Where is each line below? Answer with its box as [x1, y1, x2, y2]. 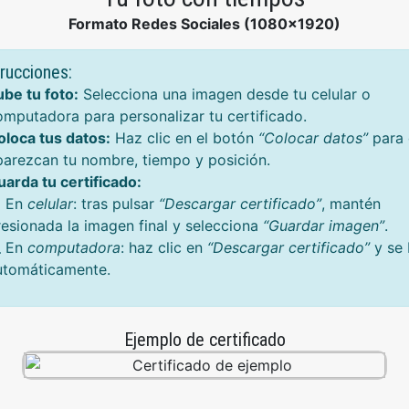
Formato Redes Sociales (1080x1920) [68, 15, 341, 33]
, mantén [321, 194, 381, 213]
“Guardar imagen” [263, 216, 384, 235]
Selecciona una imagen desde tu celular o [79, 85, 371, 103]
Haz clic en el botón [110, 129, 258, 147]
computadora [27, 238, 121, 257]
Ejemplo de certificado [123, 329, 286, 351]
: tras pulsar [73, 194, 159, 213]
